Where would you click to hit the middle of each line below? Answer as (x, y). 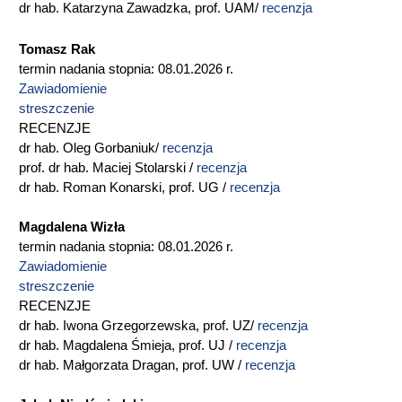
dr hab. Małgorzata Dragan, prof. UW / (132, 365)
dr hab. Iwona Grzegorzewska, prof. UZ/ (138, 326)
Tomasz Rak (57, 49)
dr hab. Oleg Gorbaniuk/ (91, 148)
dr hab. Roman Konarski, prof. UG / (124, 188)
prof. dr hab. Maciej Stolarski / (108, 168)
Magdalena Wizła (72, 227)
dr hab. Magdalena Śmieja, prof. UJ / (127, 345)
